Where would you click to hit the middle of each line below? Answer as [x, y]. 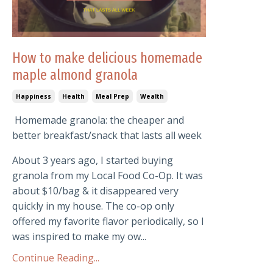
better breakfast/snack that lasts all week [107, 135]
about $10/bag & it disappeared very [95, 190]
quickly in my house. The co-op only [93, 206]
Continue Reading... [56, 257]
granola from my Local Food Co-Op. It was [108, 175]
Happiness [34, 96]
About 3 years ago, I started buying [93, 160]
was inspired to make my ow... [79, 236]
